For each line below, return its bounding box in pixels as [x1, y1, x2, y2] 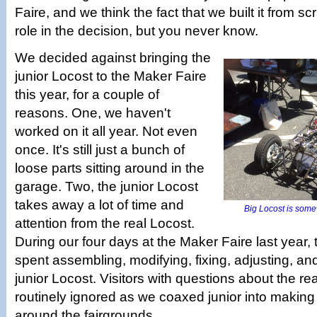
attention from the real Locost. [15, 216, 195, 231]
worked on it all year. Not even [15, 124, 197, 139]
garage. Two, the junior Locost [15, 179, 198, 194]
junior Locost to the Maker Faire [15, 69, 207, 83]
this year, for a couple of [15, 87, 159, 102]
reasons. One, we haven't [15, 105, 171, 120]
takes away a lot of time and [15, 197, 184, 212]
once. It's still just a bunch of [15, 142, 185, 157]
